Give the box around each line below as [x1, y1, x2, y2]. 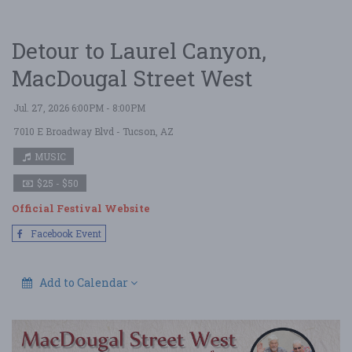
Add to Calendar [37, 274, 130, 290]
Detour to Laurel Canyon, [12, 36, 266, 65]
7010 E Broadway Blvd [13, 125, 114, 137]
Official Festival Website [12, 201, 150, 215]
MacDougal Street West [12, 64, 252, 93]
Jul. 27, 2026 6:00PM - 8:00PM [13, 101, 145, 114]
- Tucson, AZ [114, 125, 174, 137]
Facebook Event [28, 226, 101, 240]
